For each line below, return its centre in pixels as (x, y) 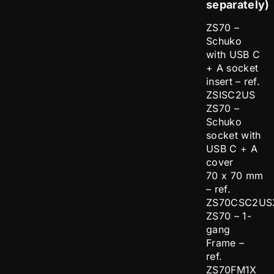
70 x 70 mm (235, 176)
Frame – (225, 243)
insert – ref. (233, 82)
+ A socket (232, 68)
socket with (234, 135)
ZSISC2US (231, 95)
